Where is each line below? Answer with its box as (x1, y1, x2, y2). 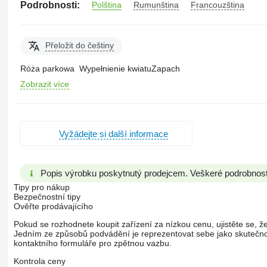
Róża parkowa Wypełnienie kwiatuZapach (20, 64, 180, 74)
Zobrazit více (20, 79, 69, 89)
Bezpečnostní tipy (13, 192, 80, 202)
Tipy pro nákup (13, 182, 70, 193)
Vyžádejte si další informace (58, 128, 168, 139)
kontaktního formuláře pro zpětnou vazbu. (13, 238, 172, 249)
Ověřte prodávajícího (13, 201, 93, 212)
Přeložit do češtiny (45, 41, 114, 51)
